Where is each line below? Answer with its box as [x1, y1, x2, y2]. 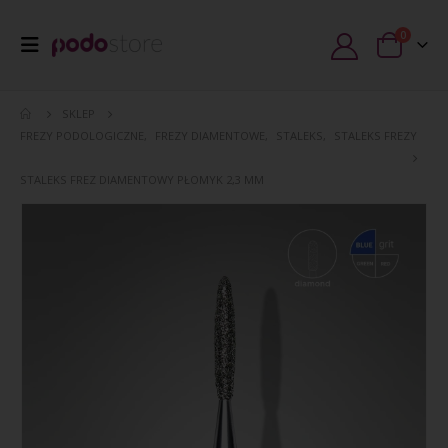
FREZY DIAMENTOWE [155, 128, 265, 143]
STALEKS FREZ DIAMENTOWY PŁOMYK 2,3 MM [20, 172, 264, 187]
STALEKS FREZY [334, 128, 417, 143]
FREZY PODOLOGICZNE [20, 128, 144, 143]
